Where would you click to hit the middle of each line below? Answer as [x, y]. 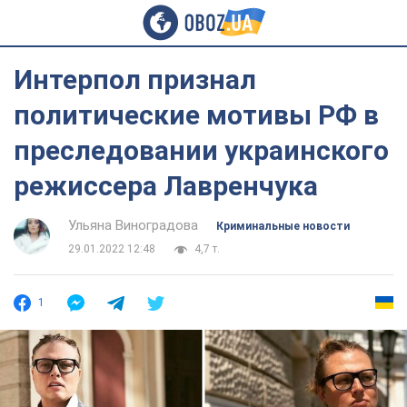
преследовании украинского [201, 150]
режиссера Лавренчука [166, 186]
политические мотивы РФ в [196, 115]
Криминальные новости [283, 226]
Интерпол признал [135, 79]
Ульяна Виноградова [133, 225]
